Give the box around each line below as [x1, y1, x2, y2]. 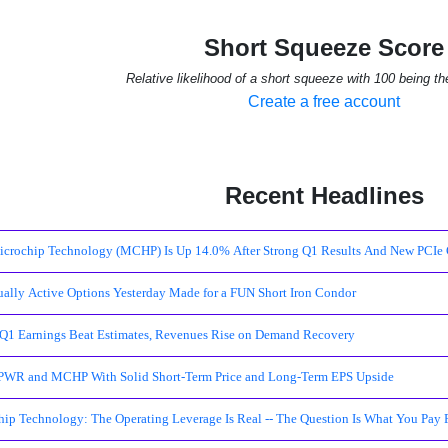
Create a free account [248, 93, 400, 110]
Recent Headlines [224, 182, 424, 209]
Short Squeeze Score [204, 34, 444, 61]
